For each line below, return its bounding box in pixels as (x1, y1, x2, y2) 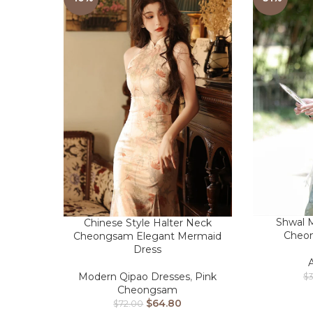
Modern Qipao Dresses (78, 270, 191, 284)
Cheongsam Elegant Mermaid (73, 230, 222, 243)
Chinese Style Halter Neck (83, 217, 212, 230)
